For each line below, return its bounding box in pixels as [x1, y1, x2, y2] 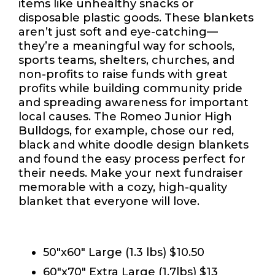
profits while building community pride [18, 81, 242, 95]
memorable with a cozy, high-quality [18, 180, 227, 194]
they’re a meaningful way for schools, [18, 39, 234, 53]
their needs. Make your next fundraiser [18, 166, 243, 180]
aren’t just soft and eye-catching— [18, 25, 218, 39]
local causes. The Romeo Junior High [18, 109, 232, 123]
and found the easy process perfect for [18, 152, 246, 166]
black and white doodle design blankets [18, 137, 249, 152]
